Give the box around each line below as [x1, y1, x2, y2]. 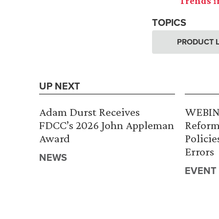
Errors [185, 145, 214, 158]
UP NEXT [39, 79, 80, 93]
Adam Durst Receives [39, 105, 140, 119]
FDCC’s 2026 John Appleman [39, 118, 174, 132]
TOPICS [152, 15, 186, 30]
